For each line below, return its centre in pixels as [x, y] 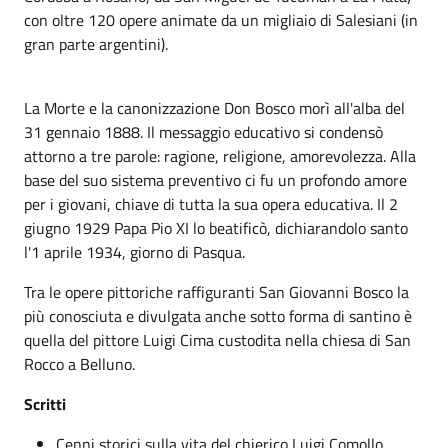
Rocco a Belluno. [79, 364]
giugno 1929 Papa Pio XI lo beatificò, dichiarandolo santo [216, 228]
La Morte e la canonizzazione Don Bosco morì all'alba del [214, 108]
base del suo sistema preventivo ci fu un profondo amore [215, 180]
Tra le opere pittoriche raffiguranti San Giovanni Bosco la [216, 292]
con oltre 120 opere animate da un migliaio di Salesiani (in [221, 20]
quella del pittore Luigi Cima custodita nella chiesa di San [217, 340]
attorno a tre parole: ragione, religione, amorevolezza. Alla [220, 156]
